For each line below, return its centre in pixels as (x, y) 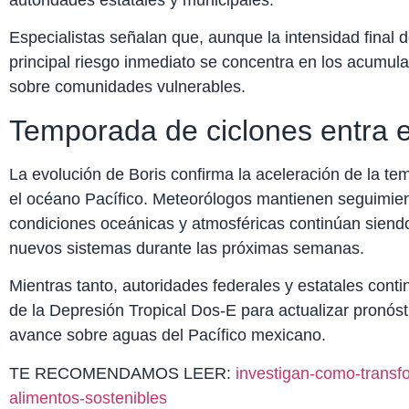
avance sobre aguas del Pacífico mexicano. (168, 336)
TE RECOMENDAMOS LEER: (120, 373)
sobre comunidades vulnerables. (127, 87)
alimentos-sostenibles (88, 398)
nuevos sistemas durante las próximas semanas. (187, 248)
